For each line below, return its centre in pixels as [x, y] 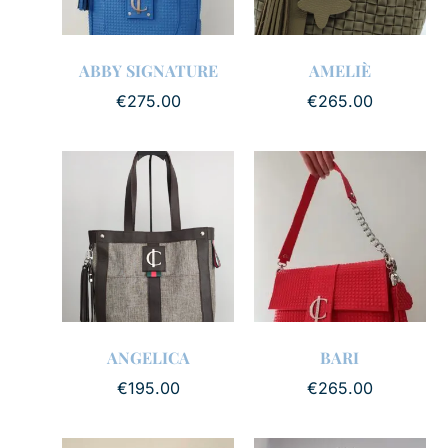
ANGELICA [148, 358]
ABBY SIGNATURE [148, 70]
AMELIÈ [339, 70]
